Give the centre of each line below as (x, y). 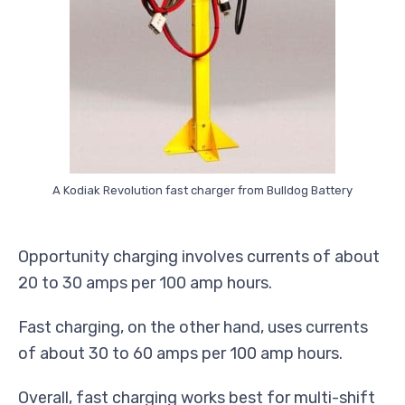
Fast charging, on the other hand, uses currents (193, 327)
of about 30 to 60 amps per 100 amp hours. (180, 353)
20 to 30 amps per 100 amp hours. (145, 283)
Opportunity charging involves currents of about (199, 256)
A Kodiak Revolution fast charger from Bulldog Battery (202, 190)
